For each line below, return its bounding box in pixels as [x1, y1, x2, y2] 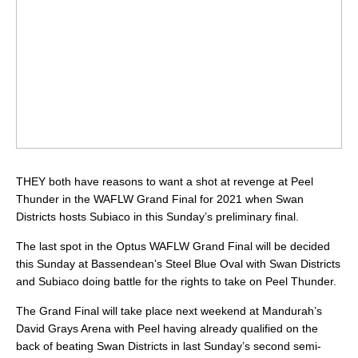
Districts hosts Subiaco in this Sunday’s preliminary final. [16, 210, 299, 224]
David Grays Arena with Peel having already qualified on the [16, 322, 318, 336]
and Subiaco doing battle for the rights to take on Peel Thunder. [16, 275, 336, 288]
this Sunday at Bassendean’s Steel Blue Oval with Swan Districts [16, 257, 340, 271]
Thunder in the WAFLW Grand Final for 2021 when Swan [16, 193, 304, 206]
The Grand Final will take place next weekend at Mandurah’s [16, 304, 322, 318]
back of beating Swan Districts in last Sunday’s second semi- [16, 340, 321, 353]
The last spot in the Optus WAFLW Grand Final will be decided [16, 240, 330, 253]
